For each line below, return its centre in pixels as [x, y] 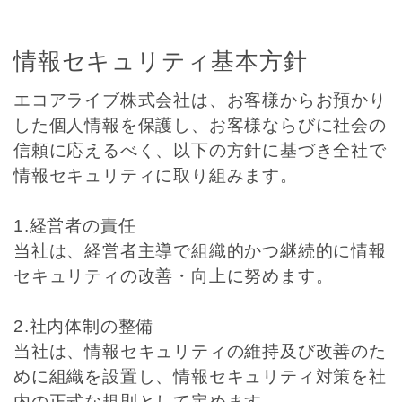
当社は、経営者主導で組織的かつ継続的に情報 [200, 251]
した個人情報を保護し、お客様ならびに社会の [200, 125]
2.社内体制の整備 [84, 326]
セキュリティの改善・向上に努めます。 [174, 276]
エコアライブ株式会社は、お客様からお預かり [200, 100]
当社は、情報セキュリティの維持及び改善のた [200, 351]
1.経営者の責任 [75, 226]
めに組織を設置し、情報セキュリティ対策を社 [200, 376]
